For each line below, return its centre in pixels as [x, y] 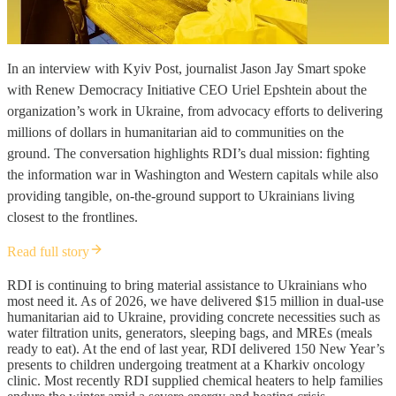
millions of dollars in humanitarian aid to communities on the [175, 132]
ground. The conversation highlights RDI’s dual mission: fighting [188, 153]
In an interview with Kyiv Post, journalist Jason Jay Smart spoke [187, 68]
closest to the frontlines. [72, 217]
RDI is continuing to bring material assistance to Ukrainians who [187, 285]
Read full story [48, 251]
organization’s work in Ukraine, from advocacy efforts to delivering [195, 110]
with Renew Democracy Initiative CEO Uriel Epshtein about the [187, 89]
